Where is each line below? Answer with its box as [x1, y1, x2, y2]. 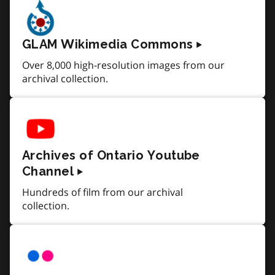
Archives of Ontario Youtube [22, 147, 200, 163]
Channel [22, 163, 74, 179]
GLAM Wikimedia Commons [22, 36, 193, 52]
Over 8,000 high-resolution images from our [22, 58, 225, 72]
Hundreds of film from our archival [22, 185, 183, 199]
